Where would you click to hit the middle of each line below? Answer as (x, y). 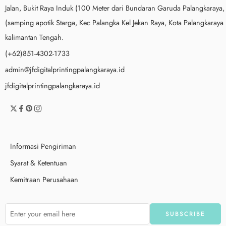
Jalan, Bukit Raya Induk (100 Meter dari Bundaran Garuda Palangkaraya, (115, 8)
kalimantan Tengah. (34, 37)
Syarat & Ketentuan (39, 162)
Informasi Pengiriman (43, 146)
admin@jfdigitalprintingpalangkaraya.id (65, 69)
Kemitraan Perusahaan (44, 179)
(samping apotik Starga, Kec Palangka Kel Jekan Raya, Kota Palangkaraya (114, 22)
